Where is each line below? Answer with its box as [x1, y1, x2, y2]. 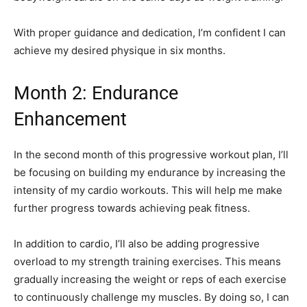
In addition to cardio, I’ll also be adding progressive [14, 237, 260, 251]
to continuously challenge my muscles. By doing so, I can [14, 291, 289, 304]
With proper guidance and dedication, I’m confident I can [14, 26, 286, 40]
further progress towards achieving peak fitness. [14, 201, 250, 215]
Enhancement [14, 108, 127, 131]
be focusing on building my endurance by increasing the [14, 166, 286, 180]
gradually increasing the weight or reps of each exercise [14, 273, 286, 286]
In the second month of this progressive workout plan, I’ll [14, 148, 288, 162]
